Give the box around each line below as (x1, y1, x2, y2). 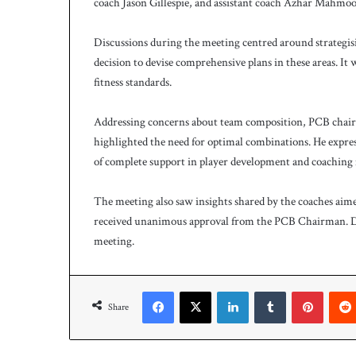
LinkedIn (248, 283, 284, 297)
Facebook (173, 283, 210, 297)
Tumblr (285, 283, 316, 297)
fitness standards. (94, 74, 172, 90)
